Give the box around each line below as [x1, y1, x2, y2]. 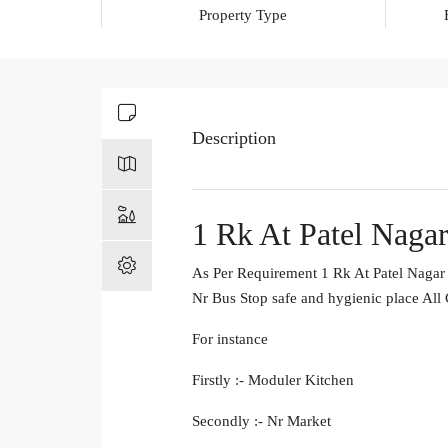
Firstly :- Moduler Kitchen [192, 372, 354, 389]
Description [192, 128, 276, 149]
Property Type [199, 7, 288, 24]
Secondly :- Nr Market [192, 413, 331, 430]
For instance [192, 331, 268, 348]
